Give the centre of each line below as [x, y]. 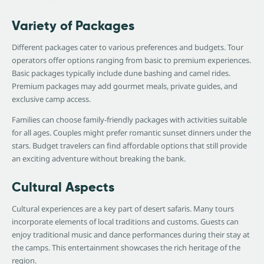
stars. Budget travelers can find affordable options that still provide [129, 146]
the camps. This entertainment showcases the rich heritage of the [126, 248]
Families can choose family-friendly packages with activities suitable [129, 120]
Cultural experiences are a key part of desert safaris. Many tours [123, 209]
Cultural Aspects [63, 187]
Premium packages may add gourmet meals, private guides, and [125, 86]
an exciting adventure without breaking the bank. [99, 159]
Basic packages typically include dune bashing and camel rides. [121, 73]
